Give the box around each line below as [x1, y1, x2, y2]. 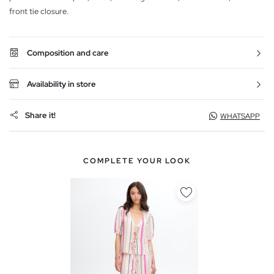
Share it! [25, 110, 56, 121]
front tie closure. [9, 6, 68, 17]
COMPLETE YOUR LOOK [83, 155, 191, 166]
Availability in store [27, 78, 96, 89]
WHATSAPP [220, 111, 260, 121]
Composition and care [27, 47, 109, 58]
